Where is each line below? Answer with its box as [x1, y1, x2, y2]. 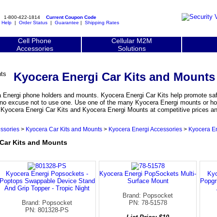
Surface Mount [127, 177, 169, 185]
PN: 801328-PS [25, 206, 69, 214]
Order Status [18, 20, 47, 25]
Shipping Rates [84, 20, 119, 25]
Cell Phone [18, 37, 51, 45]
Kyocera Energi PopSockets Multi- [99, 170, 196, 177]
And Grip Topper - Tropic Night [4, 184, 90, 192]
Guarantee [54, 20, 79, 25]
